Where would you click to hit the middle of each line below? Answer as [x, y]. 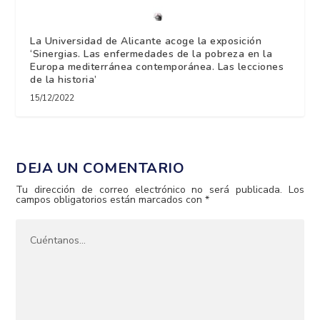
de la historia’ [64, 79]
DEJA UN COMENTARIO [100, 168]
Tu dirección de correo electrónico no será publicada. [149, 189]
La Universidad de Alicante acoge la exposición [146, 41]
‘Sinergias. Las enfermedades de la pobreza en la [151, 54]
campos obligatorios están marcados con [111, 199]
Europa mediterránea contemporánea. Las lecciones [157, 66]
